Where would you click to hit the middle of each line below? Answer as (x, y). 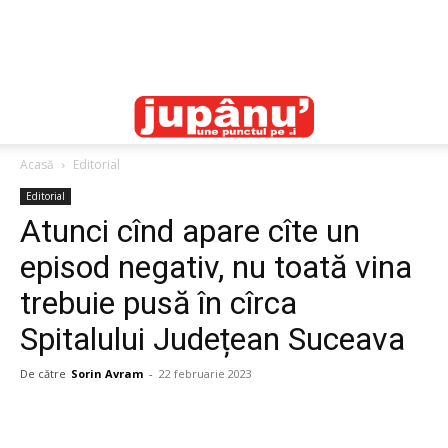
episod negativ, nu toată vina (216, 267)
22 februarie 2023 (205, 373)
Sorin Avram (107, 373)
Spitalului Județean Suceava (212, 339)
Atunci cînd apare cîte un (190, 231)
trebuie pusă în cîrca (158, 303)
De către (43, 373)
